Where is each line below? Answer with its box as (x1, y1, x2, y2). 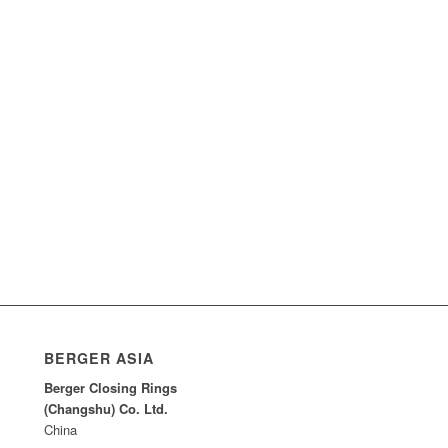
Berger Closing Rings (44, 378, 178, 398)
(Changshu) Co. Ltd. (44, 399, 169, 419)
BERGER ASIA (44, 348, 155, 368)
